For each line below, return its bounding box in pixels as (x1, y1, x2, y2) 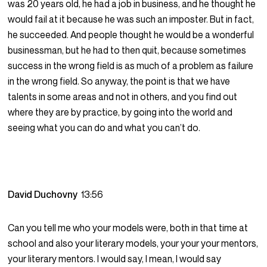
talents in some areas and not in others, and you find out (8, 91, 238, 103)
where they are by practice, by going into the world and (8, 106, 233, 119)
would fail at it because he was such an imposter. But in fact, (8, 13, 254, 26)
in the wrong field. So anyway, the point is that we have (8, 75, 231, 88)
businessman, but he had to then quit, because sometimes (8, 44, 247, 57)
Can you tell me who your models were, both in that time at (8, 222, 249, 234)
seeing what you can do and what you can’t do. (8, 122, 201, 134)
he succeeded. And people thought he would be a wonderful (8, 29, 254, 41)
